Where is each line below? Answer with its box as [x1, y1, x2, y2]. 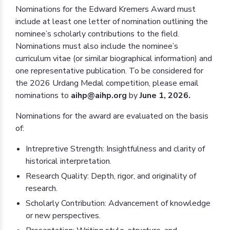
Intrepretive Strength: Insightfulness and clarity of [26, 143, 205, 155]
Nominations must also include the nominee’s [15, 41, 178, 52]
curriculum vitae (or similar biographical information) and [15, 53, 212, 65]
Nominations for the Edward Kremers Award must [15, 4, 196, 15]
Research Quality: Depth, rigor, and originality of [26, 170, 196, 182]
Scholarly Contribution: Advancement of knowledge [26, 198, 210, 209]
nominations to [15, 90, 71, 102]
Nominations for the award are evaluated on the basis [15, 110, 208, 122]
